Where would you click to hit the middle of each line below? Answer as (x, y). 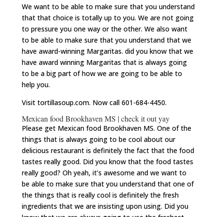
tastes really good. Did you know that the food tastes (107, 162)
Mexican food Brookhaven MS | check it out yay (95, 119)
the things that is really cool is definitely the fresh (100, 195)
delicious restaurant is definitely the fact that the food (108, 151)
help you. (36, 85)
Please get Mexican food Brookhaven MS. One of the (106, 128)
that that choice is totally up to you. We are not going (108, 18)
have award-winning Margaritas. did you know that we (107, 51)
